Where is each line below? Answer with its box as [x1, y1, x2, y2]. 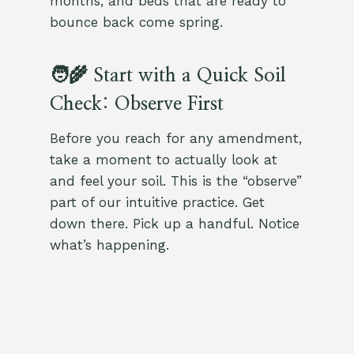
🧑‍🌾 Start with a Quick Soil [49, 66, 286, 86]
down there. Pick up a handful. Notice [49, 216, 299, 232]
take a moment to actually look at [49, 152, 277, 168]
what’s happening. [49, 237, 169, 254]
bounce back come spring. [49, 14, 223, 31]
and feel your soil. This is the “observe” [49, 173, 302, 190]
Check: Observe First [49, 95, 224, 115]
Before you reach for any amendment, [49, 130, 302, 147]
